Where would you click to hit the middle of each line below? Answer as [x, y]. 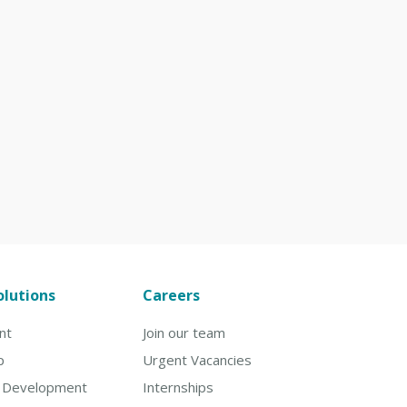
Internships [178, 387]
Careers [171, 296]
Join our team [184, 333]
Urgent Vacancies [197, 360]
